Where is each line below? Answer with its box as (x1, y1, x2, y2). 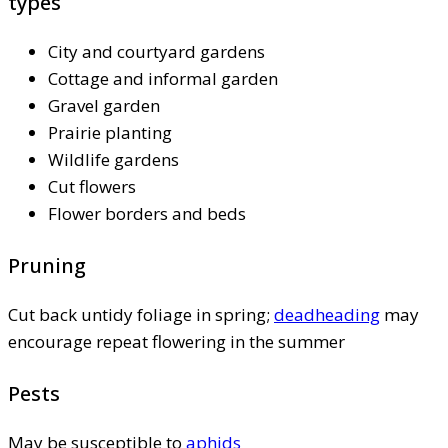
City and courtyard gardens (48, 39, 265, 63)
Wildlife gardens (48, 147, 179, 171)
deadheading (274, 302, 380, 326)
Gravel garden (48, 93, 160, 117)
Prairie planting (48, 120, 172, 144)
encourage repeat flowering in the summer (8, 329, 345, 353)
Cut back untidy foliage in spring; (8, 302, 274, 326)
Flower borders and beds (48, 201, 246, 225)
